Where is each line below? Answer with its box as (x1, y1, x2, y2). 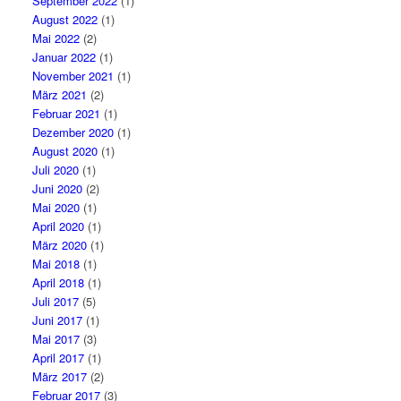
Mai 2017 (32, 330, 81, 347)
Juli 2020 (32, 161, 80, 178)
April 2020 (32, 218, 85, 235)
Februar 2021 (32, 105, 101, 122)
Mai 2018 (32, 255, 81, 272)
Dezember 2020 (32, 124, 115, 141)
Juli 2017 (32, 293, 80, 310)
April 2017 (32, 349, 85, 366)
